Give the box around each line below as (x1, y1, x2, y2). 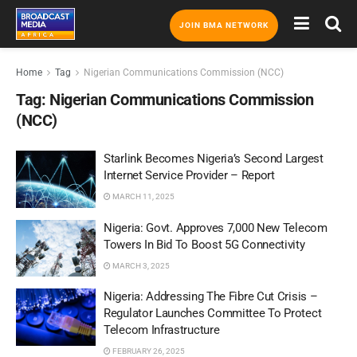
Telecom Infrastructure (104, 323, 220, 337)
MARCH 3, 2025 (111, 261, 170, 270)
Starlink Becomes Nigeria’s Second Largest (104, 151, 324, 166)
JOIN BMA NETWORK (179, 21, 269, 29)
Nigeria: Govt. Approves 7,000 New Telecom (104, 220, 328, 235)
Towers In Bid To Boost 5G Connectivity (104, 237, 305, 252)
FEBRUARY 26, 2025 (111, 347, 185, 355)
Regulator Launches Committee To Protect (104, 306, 322, 320)
